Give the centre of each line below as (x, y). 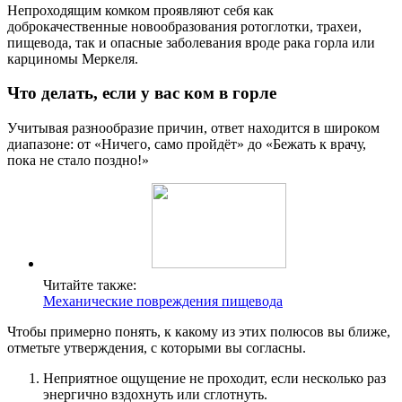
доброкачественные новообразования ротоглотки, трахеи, (184, 26)
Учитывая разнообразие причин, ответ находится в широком (193, 128)
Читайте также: (90, 285)
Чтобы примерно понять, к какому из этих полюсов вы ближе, (199, 332)
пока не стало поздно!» (78, 161)
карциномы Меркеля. (73, 58)
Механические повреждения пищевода (163, 301)
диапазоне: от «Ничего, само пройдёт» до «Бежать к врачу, (187, 144)
